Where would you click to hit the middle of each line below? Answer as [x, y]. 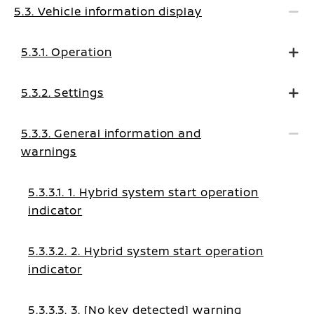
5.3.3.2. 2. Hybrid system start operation [146, 251]
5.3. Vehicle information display [108, 11]
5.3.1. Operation [67, 52]
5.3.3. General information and [111, 133]
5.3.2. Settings [62, 93]
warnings [49, 151]
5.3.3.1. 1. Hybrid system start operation [143, 192]
